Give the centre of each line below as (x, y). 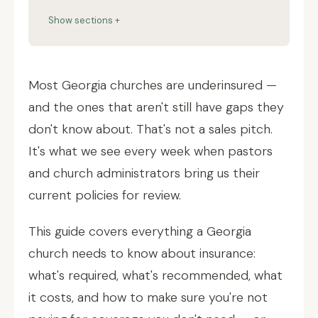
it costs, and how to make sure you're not (148, 297)
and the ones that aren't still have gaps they (156, 107)
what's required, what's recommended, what (155, 275)
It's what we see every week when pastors (150, 151)
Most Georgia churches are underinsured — (153, 85)
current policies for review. (105, 195)
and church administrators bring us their (144, 173)
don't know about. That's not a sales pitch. (150, 129)
